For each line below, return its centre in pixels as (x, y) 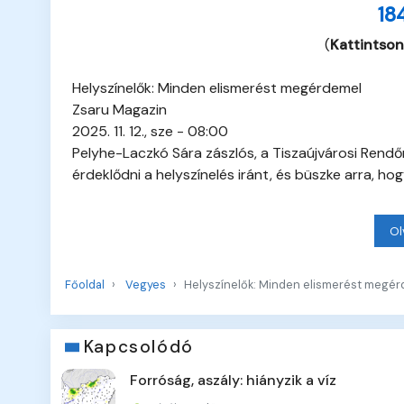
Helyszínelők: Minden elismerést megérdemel (217, 88)
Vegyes (146, 285)
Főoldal (85, 285)
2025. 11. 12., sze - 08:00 (150, 132)
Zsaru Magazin (119, 110)
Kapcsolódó (138, 347)
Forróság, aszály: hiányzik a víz (233, 381)
